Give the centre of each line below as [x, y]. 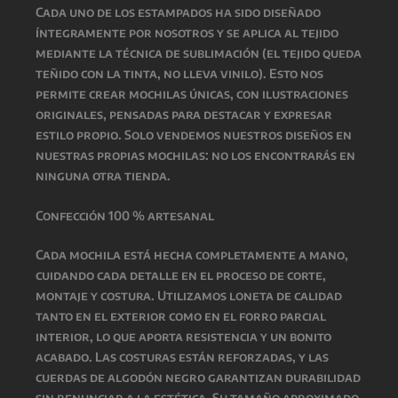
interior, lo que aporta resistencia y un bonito [183, 336]
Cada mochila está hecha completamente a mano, [192, 254]
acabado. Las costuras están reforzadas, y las [182, 356]
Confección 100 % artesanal [125, 215]
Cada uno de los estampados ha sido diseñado [178, 12]
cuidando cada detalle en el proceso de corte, [181, 275]
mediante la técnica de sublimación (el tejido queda [199, 52]
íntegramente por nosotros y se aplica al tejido [187, 32]
